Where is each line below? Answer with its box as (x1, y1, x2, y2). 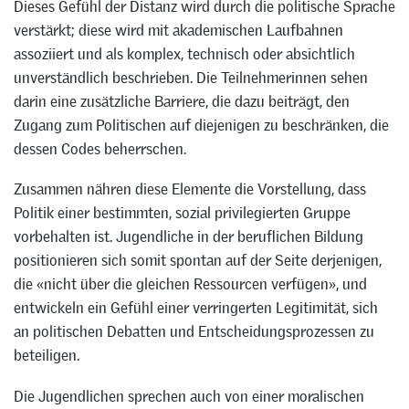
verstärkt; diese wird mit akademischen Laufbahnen (14, 19, 343, 40)
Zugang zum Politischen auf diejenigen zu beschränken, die (14, 114, 389, 135)
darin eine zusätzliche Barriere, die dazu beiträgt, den (14, 90, 350, 111)
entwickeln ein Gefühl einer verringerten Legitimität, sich (14, 298, 378, 319)
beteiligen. (14, 345, 79, 366)
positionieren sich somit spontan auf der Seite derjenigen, (14, 250, 382, 271)
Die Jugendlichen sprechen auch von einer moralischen (14, 386, 364, 407)
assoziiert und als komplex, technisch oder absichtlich (14, 43, 355, 64)
